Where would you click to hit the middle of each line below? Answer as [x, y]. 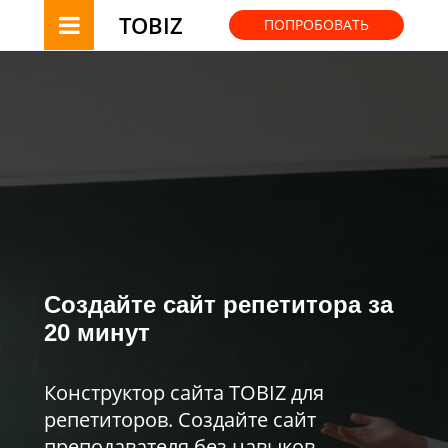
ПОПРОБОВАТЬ [316, 24]
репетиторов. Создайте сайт [180, 419]
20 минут [97, 332]
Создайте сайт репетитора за [218, 304]
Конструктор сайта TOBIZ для [184, 392]
